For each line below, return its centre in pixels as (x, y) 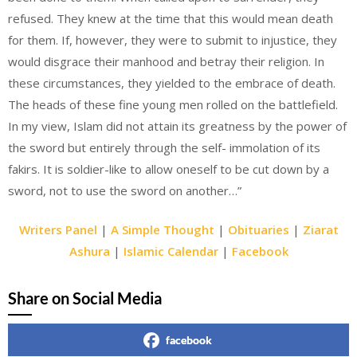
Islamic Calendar (171, 251)
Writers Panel (58, 229)
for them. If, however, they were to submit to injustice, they (173, 39)
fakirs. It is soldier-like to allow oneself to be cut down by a (169, 169)
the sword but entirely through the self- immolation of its (164, 147)
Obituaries (258, 229)
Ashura (89, 251)
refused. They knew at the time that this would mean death (171, 18)
